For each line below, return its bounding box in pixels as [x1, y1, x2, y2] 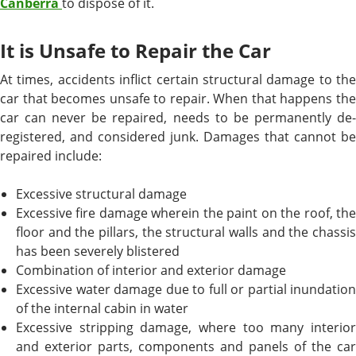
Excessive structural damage [16, 184, 187, 203]
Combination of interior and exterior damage [16, 261, 286, 279]
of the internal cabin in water [16, 299, 188, 317]
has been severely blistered [16, 242, 180, 260]
